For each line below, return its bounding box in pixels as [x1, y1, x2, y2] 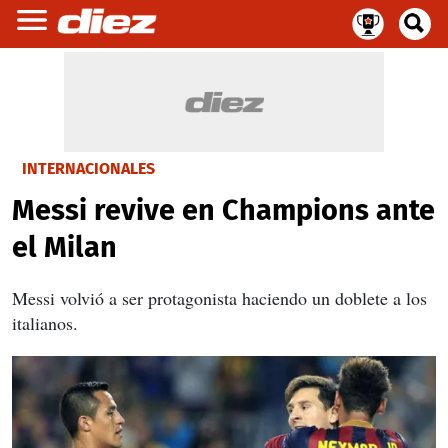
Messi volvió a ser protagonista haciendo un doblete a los [12, 286, 427, 310]
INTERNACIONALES [22, 159, 155, 178]
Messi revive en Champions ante [12, 193, 435, 228]
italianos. [12, 311, 78, 335]
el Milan [12, 230, 117, 265]
